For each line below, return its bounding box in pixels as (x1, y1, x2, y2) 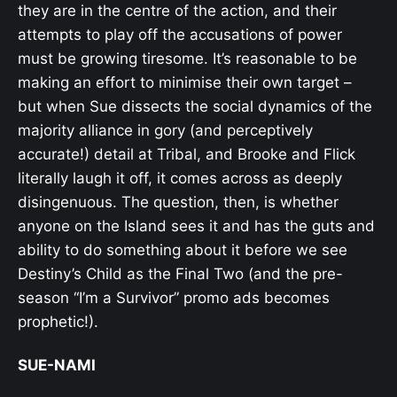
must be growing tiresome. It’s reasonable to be (18, 50, 357, 68)
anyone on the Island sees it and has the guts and (18, 217, 375, 236)
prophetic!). (18, 313, 98, 331)
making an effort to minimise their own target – (18, 74, 352, 92)
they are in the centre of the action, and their (18, 2, 337, 20)
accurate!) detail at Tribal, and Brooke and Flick (18, 145, 355, 164)
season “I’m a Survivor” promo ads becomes (18, 289, 330, 307)
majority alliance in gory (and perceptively (18, 121, 313, 140)
